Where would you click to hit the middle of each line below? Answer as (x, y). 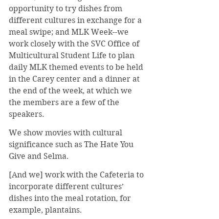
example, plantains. (45, 210)
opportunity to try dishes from (66, 8)
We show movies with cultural (66, 132)
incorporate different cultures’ (67, 186)
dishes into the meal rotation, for (71, 198)
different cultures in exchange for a (76, 20)
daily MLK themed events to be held (77, 67)
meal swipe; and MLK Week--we (70, 32)
